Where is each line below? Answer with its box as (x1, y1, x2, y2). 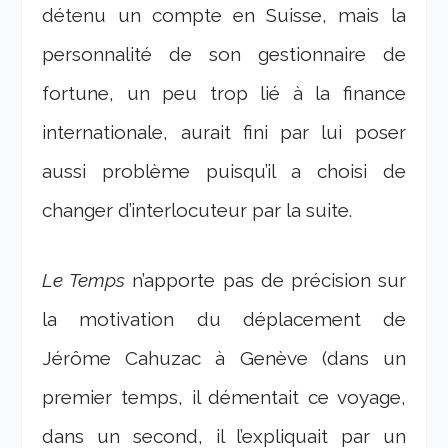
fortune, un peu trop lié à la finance (42, 82, 406, 105)
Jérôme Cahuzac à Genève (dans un (42, 346, 406, 369)
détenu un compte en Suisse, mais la (42, 4, 406, 27)
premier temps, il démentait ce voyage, (42, 385, 406, 408)
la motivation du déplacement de (42, 307, 406, 330)
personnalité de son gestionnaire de (42, 43, 406, 66)
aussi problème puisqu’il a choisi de (42, 160, 406, 183)
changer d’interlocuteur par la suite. (42, 199, 353, 222)
